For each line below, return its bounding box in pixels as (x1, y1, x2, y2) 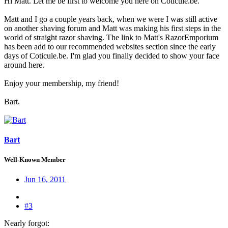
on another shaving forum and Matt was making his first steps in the (4, 23, 221, 33)
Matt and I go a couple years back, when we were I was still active (4, 14, 217, 23)
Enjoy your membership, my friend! (4, 78, 119, 88)
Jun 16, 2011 (24, 175, 66, 184)
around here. (4, 60, 44, 69)
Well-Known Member (4, 156, 66, 164)
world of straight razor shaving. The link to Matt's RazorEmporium (4, 33, 218, 42)
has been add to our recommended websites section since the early (4, 42, 216, 51)
